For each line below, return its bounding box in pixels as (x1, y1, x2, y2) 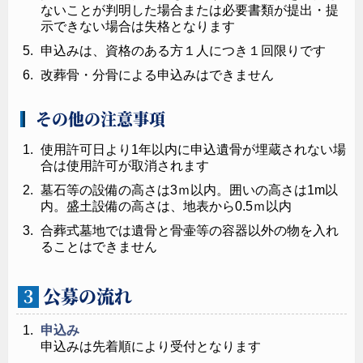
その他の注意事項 (35, 106, 165, 130)
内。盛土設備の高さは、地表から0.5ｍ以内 (41, 199, 292, 213)
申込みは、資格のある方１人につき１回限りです (41, 43, 326, 58)
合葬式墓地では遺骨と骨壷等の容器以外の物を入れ (41, 223, 339, 237)
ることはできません (41, 239, 157, 254)
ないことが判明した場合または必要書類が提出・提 (41, 2, 339, 17)
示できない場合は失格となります (41, 19, 235, 33)
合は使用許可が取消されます (41, 158, 209, 173)
